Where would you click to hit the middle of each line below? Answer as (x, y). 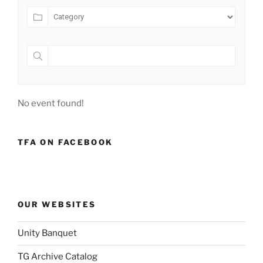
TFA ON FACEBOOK (65, 142)
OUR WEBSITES (57, 205)
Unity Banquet (47, 233)
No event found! (51, 103)
